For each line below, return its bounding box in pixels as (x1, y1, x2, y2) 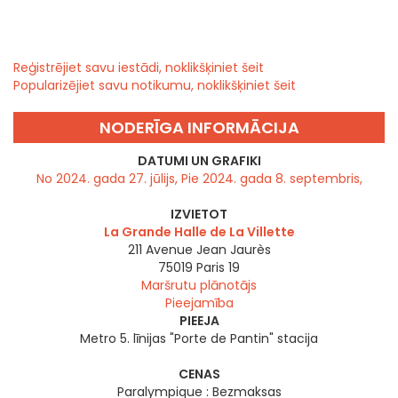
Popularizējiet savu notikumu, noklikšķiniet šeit (13, 76, 296, 95)
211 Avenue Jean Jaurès (127, 241, 271, 259)
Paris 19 (196, 259, 240, 277)
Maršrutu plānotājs (141, 276, 257, 295)
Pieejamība (164, 294, 234, 313)
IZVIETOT (171, 205, 227, 224)
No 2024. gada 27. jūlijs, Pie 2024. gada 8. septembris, (36, 170, 362, 188)
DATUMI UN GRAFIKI (137, 152, 261, 171)
